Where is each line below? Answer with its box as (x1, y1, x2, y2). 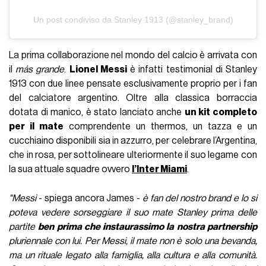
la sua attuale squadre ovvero (9, 164, 132, 175)
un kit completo (184, 107, 257, 118)
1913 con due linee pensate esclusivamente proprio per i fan (9, 79, 257, 89)
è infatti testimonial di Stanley (126, 65, 257, 75)
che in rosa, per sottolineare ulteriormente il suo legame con (9, 150, 257, 160)
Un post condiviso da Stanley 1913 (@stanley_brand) (33, 15, 233, 25)
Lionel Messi (69, 65, 127, 75)
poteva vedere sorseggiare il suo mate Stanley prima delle (9, 208, 257, 218)
